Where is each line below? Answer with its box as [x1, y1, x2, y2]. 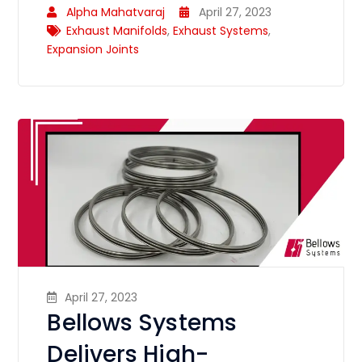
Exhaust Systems [173, 22, 269, 39]
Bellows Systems [47, 307, 237, 339]
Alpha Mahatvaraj [66, 3, 166, 20]
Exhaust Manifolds [66, 22, 168, 39]
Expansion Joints [47, 40, 140, 57]
